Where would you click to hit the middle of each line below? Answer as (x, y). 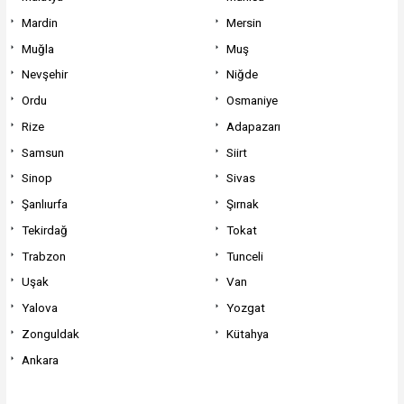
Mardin (39, 22)
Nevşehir (44, 74)
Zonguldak (50, 333)
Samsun (42, 152)
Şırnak (243, 204)
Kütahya (248, 333)
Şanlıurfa (44, 204)
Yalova (39, 308)
